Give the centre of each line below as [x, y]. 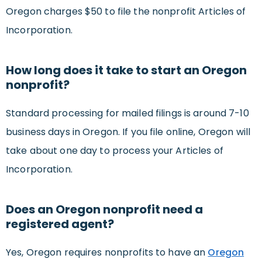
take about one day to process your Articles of [115, 151]
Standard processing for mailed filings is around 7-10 [127, 113]
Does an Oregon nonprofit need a [104, 210]
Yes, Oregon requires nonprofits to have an [107, 253]
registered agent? [60, 224]
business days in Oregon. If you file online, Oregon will [128, 132]
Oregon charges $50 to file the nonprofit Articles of [126, 12]
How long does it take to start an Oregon [126, 70]
